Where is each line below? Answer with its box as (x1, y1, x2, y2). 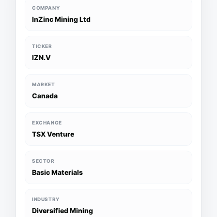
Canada (32, 92, 58, 100)
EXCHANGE (32, 120, 62, 125)
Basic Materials (32, 168, 83, 176)
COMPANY (32, 5, 60, 11)
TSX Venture (32, 130, 74, 138)
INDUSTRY (32, 196, 60, 202)
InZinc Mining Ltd (32, 15, 91, 23)
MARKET (32, 81, 55, 87)
